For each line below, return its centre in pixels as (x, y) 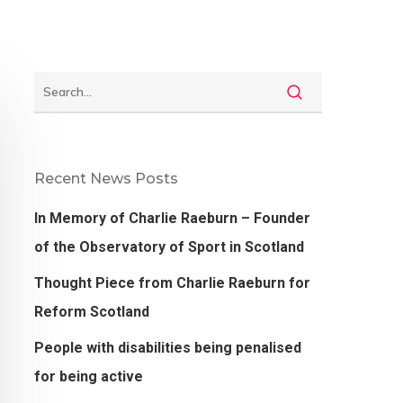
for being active (88, 377)
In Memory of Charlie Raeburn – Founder (172, 219)
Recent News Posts (106, 179)
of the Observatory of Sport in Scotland (169, 247)
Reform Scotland (91, 312)
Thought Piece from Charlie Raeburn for (172, 283)
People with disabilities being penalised (167, 348)
